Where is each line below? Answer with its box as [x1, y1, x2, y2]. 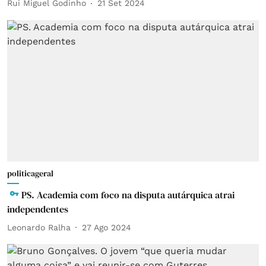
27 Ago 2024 [82, 222, 131, 232]
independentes [7, 202, 68, 216]
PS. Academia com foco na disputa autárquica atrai [21, 188, 235, 201]
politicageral [7, 167, 53, 179]
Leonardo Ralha [7, 222, 71, 232]
